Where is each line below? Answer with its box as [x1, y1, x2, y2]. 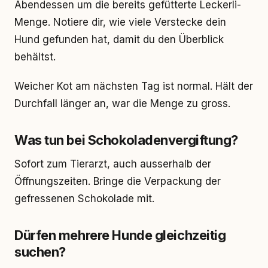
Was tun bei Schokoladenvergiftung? [14, 132, 239, 148]
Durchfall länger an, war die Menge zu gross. [14, 98, 230, 109]
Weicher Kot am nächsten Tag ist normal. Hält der [14, 80, 253, 92]
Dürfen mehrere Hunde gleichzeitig [14, 227, 226, 243]
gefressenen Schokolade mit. [14, 193, 154, 205]
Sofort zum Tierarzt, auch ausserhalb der [14, 158, 211, 170]
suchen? [14, 244, 66, 260]
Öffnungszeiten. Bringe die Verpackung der [14, 175, 221, 187]
